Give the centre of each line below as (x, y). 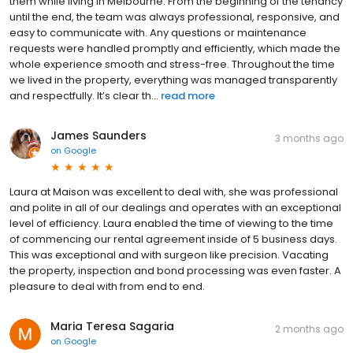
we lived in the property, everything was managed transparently (173, 80)
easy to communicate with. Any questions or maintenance (158, 32)
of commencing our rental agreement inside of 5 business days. (173, 239)
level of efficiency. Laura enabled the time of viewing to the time (171, 223)
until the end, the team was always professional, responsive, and (175, 17)
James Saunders (98, 135)
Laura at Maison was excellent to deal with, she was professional (174, 191)
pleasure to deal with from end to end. (107, 286)
